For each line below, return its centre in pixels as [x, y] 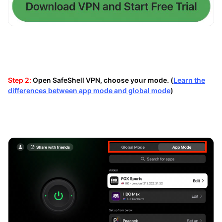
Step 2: [20, 80]
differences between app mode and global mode [89, 90]
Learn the [189, 80]
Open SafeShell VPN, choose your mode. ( [103, 80]
